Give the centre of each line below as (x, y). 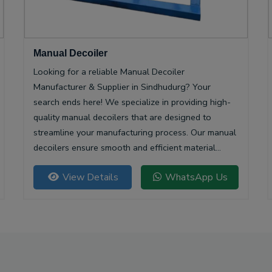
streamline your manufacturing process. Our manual (135, 133)
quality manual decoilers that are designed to (122, 117)
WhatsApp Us (195, 178)
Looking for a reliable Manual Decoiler (109, 72)
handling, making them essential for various (119, 163)
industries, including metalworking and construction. (135, 178)
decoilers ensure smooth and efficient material (124, 148)
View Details (89, 178)
